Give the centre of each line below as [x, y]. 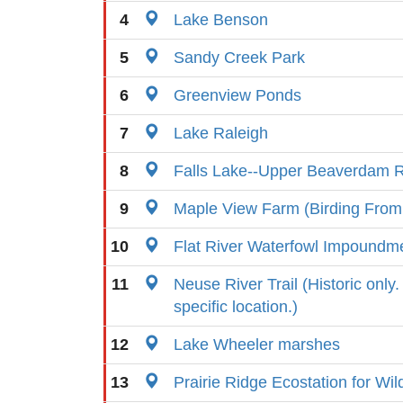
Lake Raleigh [221, 133]
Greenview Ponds [237, 95]
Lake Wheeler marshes [257, 345]
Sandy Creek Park [239, 58]
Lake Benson [221, 20]
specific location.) [236, 307]
